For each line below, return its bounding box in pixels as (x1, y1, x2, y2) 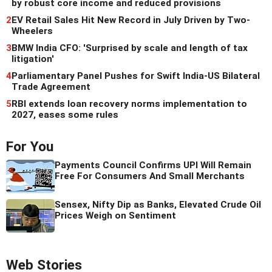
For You (6, 138, 53, 155)
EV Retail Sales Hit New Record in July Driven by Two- (12, 15, 250, 26)
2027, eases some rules (12, 109, 118, 121)
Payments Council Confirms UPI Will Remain (55, 160, 251, 171)
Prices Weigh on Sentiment (55, 210, 176, 222)
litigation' (12, 53, 54, 65)
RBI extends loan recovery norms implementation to (12, 98, 247, 110)
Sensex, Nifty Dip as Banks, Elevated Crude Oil (55, 199, 261, 211)
